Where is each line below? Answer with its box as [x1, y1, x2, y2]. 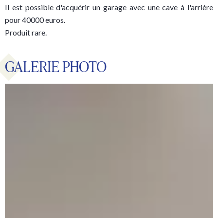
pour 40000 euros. [5, 15, 65, 24]
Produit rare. [5, 27, 47, 37]
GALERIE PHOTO [5, 55, 107, 76]
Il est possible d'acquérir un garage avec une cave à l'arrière [5, 2, 213, 12]
